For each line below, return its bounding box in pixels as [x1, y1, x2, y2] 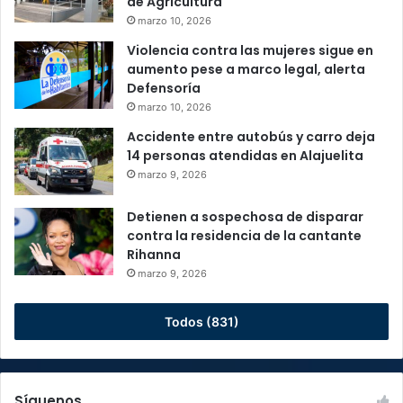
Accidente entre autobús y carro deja [127, 128, 375, 147]
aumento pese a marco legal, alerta [127, 60, 365, 79]
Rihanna [127, 246, 181, 264]
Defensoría [127, 79, 201, 98]
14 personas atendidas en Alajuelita [127, 147, 363, 166]
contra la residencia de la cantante [127, 227, 362, 246]
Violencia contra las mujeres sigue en [127, 41, 373, 60]
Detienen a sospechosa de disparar [127, 208, 363, 227]
